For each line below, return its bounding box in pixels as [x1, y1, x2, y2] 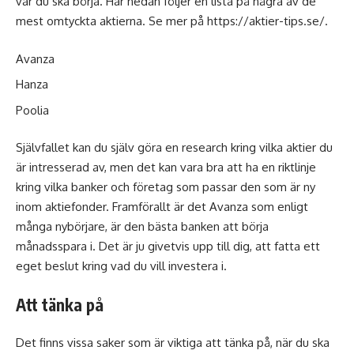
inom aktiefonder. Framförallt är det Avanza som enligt [16, 199, 308, 214]
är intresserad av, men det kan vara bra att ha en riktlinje [16, 160, 316, 175]
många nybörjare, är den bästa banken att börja [16, 219, 269, 234]
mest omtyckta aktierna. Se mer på [16, 13, 207, 28]
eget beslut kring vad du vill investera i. [16, 258, 227, 273]
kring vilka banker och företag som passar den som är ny [16, 179, 315, 194]
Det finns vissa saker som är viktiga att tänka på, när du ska [16, 335, 330, 350]
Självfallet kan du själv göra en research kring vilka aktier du [16, 140, 333, 155]
